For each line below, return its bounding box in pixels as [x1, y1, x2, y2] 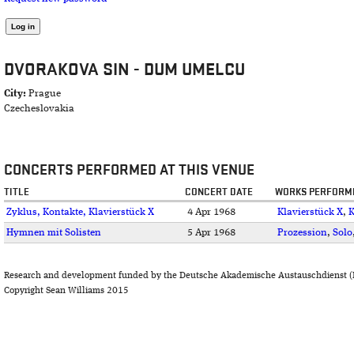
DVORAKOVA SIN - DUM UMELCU [4, 58, 245, 81]
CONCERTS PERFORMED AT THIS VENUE [4, 160, 254, 179]
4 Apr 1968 [187, 207, 235, 218]
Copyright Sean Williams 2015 [4, 286, 129, 296]
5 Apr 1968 [187, 228, 235, 239]
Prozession [277, 228, 327, 239]
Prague [28, 88, 61, 100]
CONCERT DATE [185, 186, 253, 199]
